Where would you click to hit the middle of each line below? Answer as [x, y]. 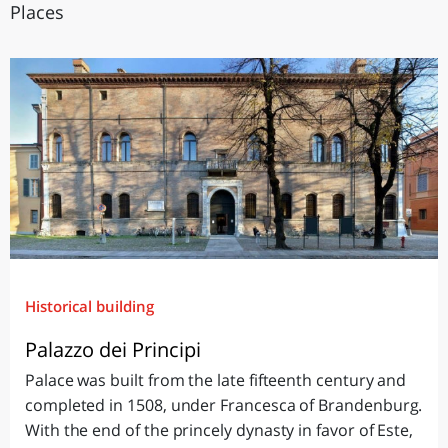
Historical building [89, 305]
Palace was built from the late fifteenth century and [216, 379]
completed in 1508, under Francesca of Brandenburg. [224, 404]
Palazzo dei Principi [113, 349]
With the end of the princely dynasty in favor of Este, [219, 429]
